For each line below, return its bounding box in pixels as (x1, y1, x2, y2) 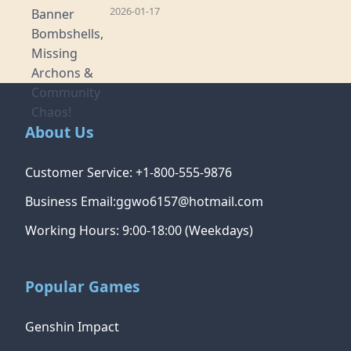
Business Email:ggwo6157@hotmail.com (25, 193, 263, 210)
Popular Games (25, 276, 140, 297)
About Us (25, 121, 94, 143)
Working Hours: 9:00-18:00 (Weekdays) (25, 222, 253, 239)
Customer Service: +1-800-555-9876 (25, 164, 232, 181)
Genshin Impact (25, 318, 119, 335)
